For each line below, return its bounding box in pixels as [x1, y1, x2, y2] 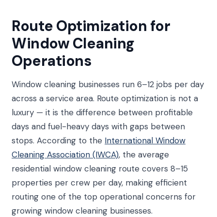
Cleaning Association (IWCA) [12, 149, 119, 160]
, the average [119, 149, 169, 160]
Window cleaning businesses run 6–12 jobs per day [12, 79, 204, 90]
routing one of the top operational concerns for [12, 191, 196, 202]
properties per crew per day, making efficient [12, 177, 187, 188]
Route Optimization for [12, 16, 170, 35]
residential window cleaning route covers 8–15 [12, 163, 188, 174]
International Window [105, 135, 186, 146]
